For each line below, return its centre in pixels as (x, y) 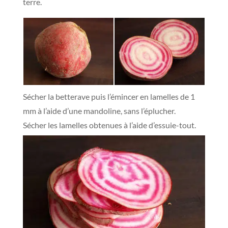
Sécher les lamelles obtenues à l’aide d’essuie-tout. (109, 125)
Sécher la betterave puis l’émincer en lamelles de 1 (109, 96)
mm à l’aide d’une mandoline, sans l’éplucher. (99, 110)
